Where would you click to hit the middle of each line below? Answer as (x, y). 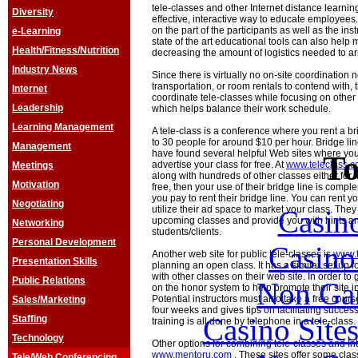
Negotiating (38, 204)
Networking (38, 223)
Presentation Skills (55, 261)
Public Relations (49, 280)
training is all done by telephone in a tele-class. (254, 321)
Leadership (38, 108)
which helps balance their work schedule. (241, 109)
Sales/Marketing (49, 300)
